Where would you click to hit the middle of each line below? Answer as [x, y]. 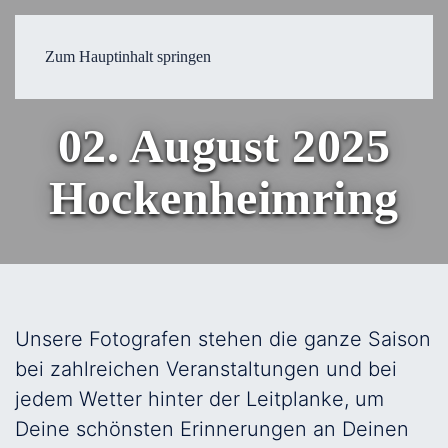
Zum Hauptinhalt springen [128, 56]
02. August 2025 [224, 145]
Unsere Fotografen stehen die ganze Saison [223, 339]
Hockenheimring [224, 197]
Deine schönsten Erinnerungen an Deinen [212, 429]
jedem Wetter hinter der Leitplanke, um [199, 399]
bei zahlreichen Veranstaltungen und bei [206, 369]
